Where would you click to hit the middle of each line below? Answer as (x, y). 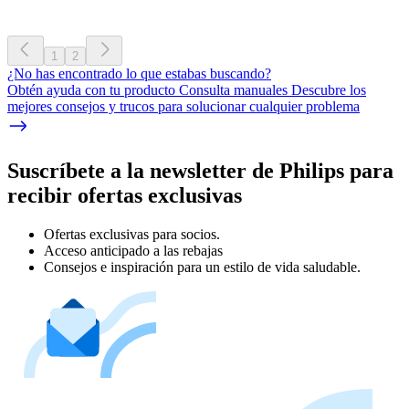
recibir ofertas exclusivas (125, 196)
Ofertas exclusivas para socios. (132, 235)
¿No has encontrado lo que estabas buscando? (139, 74)
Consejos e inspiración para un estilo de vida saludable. (202, 267)
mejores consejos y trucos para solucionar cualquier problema (184, 107)
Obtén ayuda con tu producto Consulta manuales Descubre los (187, 90)
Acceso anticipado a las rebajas (133, 251)
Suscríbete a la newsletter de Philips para (200, 171)
